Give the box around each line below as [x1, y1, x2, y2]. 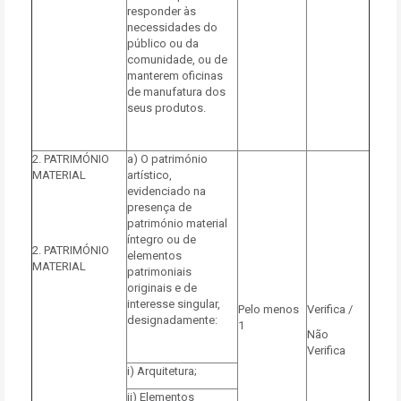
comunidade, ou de [127, 53, 227, 66]
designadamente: [127, 313, 218, 327]
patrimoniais [127, 265, 192, 278]
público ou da [127, 37, 199, 50]
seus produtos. [127, 101, 206, 115]
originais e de [127, 281, 197, 294]
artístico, [127, 168, 172, 182]
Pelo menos [238, 303, 299, 316]
